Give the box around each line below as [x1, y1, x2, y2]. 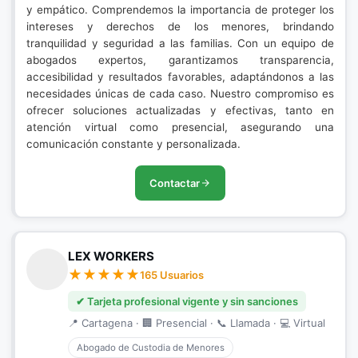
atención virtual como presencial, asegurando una [26, 121, 334, 133]
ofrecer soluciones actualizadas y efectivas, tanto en [26, 104, 334, 117]
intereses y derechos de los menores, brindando [26, 20, 334, 33]
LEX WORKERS [68, 249, 154, 264]
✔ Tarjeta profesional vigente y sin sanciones [76, 295, 298, 308]
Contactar [149, 177, 200, 189]
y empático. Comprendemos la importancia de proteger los [26, 3, 334, 16]
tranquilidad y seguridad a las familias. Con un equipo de [26, 37, 334, 50]
